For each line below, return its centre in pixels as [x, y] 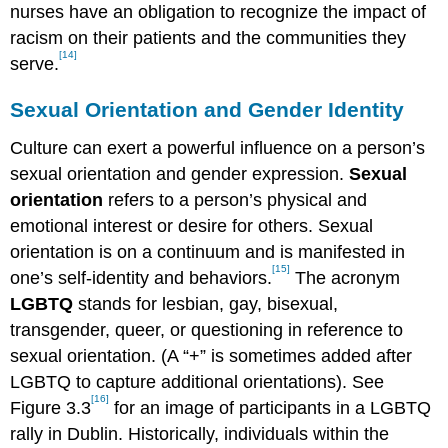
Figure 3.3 [51, 407]
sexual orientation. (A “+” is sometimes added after [211, 355]
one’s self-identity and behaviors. [141, 277]
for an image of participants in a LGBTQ [270, 407]
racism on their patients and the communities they [208, 37]
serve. [35, 63]
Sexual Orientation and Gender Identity [207, 109]
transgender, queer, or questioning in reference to [207, 329]
